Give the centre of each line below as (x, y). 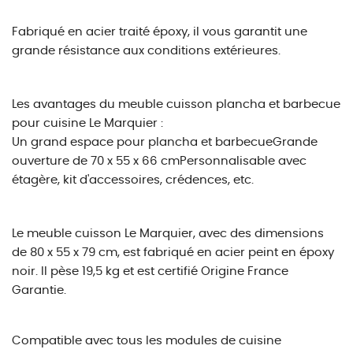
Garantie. (39, 290)
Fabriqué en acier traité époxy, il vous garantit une (160, 32)
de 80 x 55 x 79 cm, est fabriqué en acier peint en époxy (173, 253)
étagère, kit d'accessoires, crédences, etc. (133, 180)
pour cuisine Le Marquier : (87, 123)
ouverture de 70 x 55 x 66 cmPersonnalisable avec (159, 161)
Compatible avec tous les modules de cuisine (147, 341)
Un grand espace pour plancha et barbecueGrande (165, 142)
